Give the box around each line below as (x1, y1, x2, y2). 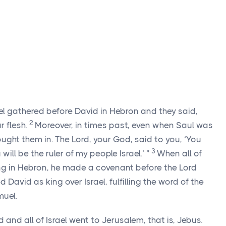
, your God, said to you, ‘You (89, 134, 201, 144)
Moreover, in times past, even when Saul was (35, 120, 213, 130)
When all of (157, 148, 202, 158)
